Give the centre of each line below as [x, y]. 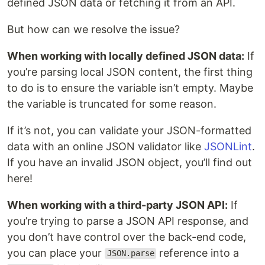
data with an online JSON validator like [106, 146]
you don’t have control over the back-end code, [127, 237]
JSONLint [228, 146]
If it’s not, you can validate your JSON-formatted [129, 130]
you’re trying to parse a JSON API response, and [128, 221]
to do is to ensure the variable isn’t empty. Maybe [130, 88]
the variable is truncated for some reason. [112, 104]
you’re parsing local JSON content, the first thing [130, 72]
